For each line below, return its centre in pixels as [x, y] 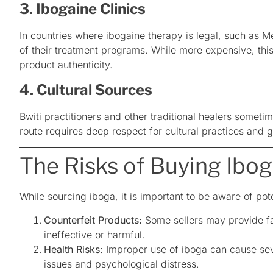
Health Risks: [73, 249]
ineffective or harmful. [94, 234]
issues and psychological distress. [122, 264]
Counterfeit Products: [93, 220]
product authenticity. [66, 64]
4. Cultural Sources [86, 90]
